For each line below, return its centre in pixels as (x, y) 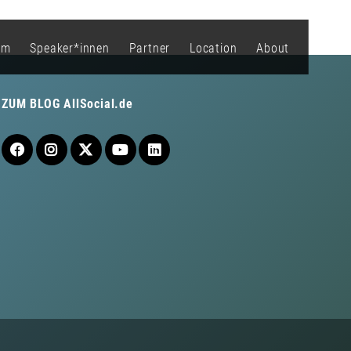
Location (213, 48)
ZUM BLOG (33, 104)
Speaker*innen (70, 48)
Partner (150, 48)
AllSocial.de (98, 104)
